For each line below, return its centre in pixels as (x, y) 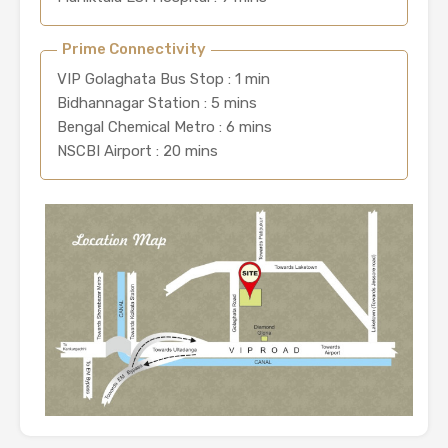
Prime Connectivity (134, 49)
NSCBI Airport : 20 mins (137, 151)
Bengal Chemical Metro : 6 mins (164, 127)
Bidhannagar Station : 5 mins (157, 103)
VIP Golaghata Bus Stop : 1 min (163, 79)
